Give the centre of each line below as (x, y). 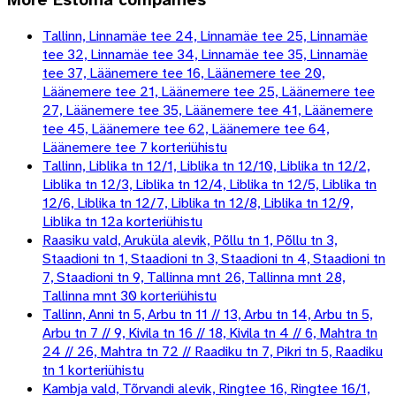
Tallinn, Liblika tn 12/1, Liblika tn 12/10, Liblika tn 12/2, (206, 166)
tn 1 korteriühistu (93, 370)
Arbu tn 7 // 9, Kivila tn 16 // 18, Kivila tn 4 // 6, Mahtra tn (210, 333)
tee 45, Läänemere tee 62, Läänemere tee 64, (186, 129)
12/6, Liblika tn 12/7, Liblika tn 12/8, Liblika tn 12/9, (198, 203)
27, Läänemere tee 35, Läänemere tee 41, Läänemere (208, 110)
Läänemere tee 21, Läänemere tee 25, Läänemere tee (209, 92)
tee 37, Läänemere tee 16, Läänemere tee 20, (183, 73)
